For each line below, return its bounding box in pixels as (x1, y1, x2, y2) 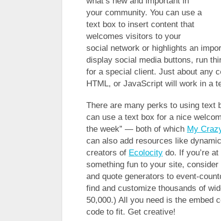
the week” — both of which (86, 124, 187, 134)
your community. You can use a (86, 7, 202, 17)
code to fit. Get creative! (86, 207, 176, 217)
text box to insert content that (86, 19, 194, 29)
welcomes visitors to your (86, 31, 181, 41)
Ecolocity (129, 147, 163, 157)
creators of (86, 147, 129, 157)
